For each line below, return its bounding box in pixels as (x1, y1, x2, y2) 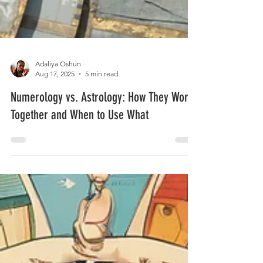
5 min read (85, 97, 118, 107)
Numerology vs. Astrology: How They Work (11, 117, 193, 134)
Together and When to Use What (11, 135, 149, 151)
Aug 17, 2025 (35, 97, 75, 107)
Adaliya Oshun (35, 87, 81, 97)
